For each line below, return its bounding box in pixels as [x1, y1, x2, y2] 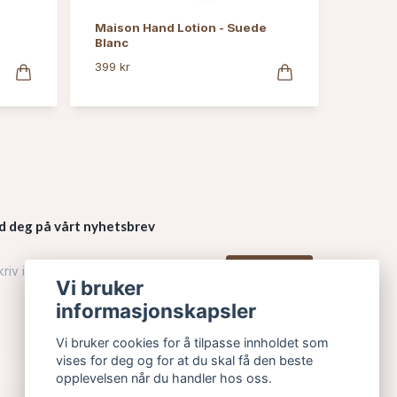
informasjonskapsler [56, 298, 257, 323]
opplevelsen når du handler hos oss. [56, 370, 273, 386]
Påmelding [235, 263, 304, 279]
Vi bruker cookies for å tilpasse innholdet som [56, 335, 330, 351]
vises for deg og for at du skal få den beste [56, 353, 314, 369]
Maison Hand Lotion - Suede [94, 19, 267, 35]
